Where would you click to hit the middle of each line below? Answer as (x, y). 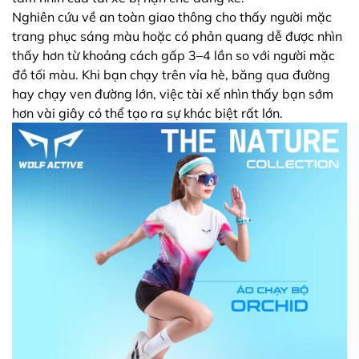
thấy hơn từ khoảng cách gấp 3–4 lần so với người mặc (173, 55)
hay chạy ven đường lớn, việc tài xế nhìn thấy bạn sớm (173, 94)
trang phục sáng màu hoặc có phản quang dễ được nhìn (177, 36)
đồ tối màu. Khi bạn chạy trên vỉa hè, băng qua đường (171, 75)
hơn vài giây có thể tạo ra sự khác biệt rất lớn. (147, 113)
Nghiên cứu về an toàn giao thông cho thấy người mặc (172, 17)
